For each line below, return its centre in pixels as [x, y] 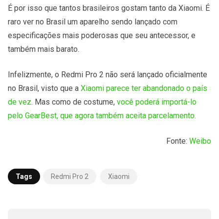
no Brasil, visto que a [44, 88]
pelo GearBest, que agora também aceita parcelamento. [102, 115]
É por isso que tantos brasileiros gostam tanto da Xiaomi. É [109, 8]
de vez [20, 102]
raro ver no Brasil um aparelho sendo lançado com [93, 22]
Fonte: [178, 141]
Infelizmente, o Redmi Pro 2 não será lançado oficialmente [108, 74]
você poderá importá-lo [157, 102]
